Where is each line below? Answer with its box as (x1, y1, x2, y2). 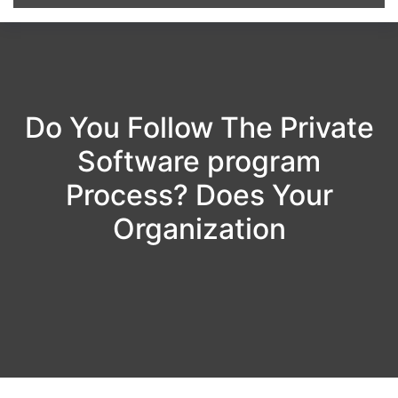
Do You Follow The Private (24, 110, 374, 146)
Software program (77, 144, 321, 179)
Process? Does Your (65, 178, 333, 213)
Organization (112, 211, 286, 247)
